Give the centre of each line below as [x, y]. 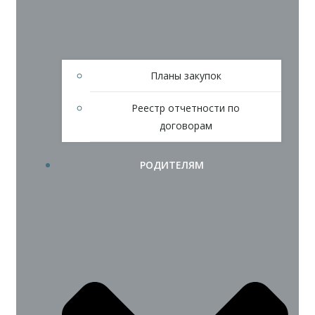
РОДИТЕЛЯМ [172, 165]
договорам [186, 126]
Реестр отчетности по [186, 108]
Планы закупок [186, 76]
